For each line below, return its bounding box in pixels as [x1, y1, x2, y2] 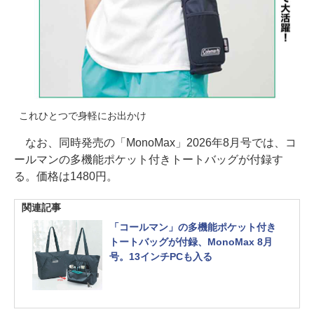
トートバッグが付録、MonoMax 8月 [109, 236, 273, 247]
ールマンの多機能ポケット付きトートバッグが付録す [14, 153, 283, 165]
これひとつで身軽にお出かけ [19, 110, 146, 121]
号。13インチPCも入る [109, 251, 212, 262]
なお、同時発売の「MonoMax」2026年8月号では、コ [14, 137, 296, 149]
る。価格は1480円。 [14, 170, 118, 182]
